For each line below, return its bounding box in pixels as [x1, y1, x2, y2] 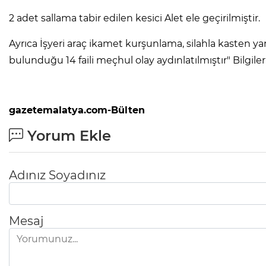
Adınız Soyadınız [9, 168, 106, 183]
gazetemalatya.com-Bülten [9, 104, 145, 116]
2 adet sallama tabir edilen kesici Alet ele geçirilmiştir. [9, 12, 260, 24]
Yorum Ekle [23, 127, 111, 145]
